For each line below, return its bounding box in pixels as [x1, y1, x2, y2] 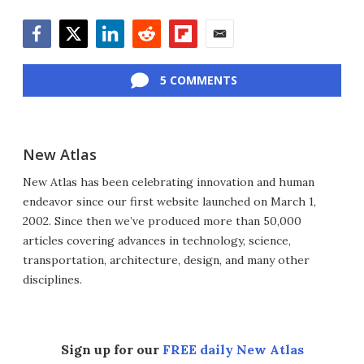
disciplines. [23, 272, 82, 287]
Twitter [58, 47, 103, 65]
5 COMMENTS [159, 72, 237, 88]
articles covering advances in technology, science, [23, 233, 291, 248]
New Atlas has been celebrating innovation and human [23, 175, 314, 189]
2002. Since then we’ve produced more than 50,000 [23, 214, 301, 228]
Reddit [132, 47, 170, 65]
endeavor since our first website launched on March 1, [23, 194, 316, 209]
